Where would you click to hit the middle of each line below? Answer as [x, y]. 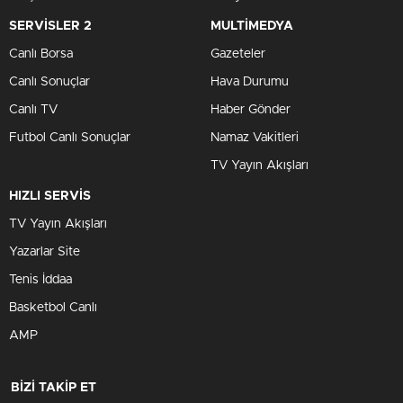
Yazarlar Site [45, 252]
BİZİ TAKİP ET [54, 388]
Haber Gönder [251, 110]
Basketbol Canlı [53, 308]
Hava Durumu [250, 82]
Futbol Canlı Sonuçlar [70, 138]
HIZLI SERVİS [50, 196]
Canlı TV [33, 110]
